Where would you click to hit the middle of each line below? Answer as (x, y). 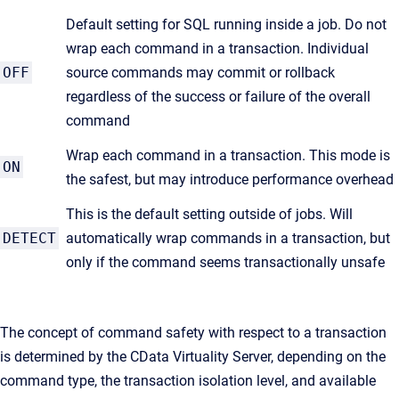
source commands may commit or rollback (200, 73)
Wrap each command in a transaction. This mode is (228, 155)
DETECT (29, 238)
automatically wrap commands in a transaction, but (228, 238)
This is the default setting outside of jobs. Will (209, 214)
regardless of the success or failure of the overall (218, 97)
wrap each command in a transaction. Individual (217, 49)
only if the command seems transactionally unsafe (225, 262)
